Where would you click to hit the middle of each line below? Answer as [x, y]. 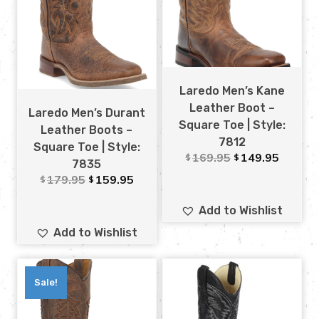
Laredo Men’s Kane [232, 90]
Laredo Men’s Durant [87, 113]
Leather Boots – [87, 130]
